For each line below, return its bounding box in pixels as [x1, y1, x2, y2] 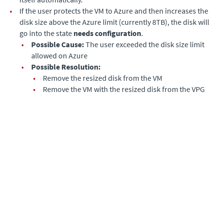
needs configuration [73, 28, 141, 38]
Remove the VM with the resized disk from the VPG [43, 84, 205, 94]
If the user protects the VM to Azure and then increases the [19, 5, 208, 16]
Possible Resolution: [31, 61, 101, 72]
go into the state [19, 28, 73, 38]
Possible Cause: [31, 39, 86, 49]
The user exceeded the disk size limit [86, 39, 204, 49]
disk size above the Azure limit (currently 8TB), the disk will [19, 17, 209, 27]
